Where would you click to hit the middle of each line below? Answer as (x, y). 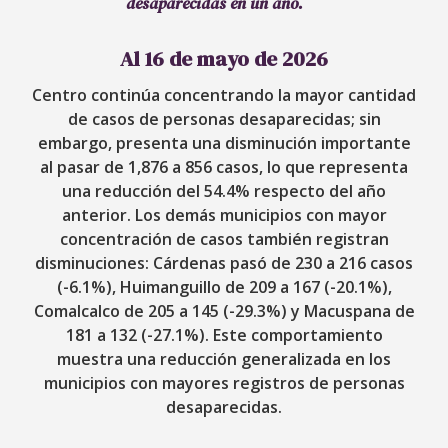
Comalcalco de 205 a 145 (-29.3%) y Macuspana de (224, 310)
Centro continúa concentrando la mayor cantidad (224, 94)
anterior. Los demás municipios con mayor (224, 214)
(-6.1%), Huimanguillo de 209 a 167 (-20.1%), (224, 286)
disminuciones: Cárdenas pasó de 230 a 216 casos (224, 262)
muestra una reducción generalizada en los (224, 358)
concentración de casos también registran (224, 238)
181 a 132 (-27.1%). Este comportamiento (224, 334)
